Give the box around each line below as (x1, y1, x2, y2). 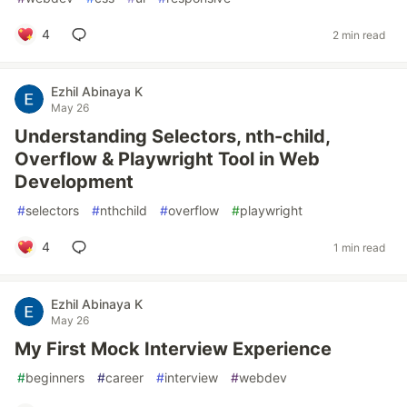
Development (15, 171, 134, 193)
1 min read (333, 240, 385, 254)
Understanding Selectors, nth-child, (15, 125, 330, 147)
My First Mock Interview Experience (15, 338, 332, 360)
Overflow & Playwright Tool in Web (15, 148, 320, 170)
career (105, 370, 144, 385)
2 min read (333, 27, 385, 42)
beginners (25, 370, 84, 385)
